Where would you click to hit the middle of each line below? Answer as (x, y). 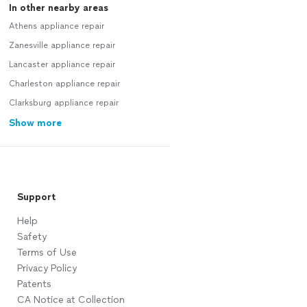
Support (36, 197)
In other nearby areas (58, 8)
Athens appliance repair (56, 26)
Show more (35, 123)
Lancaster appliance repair (62, 65)
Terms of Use (47, 253)
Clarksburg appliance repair (63, 103)
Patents (34, 284)
